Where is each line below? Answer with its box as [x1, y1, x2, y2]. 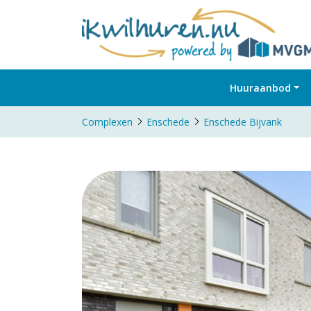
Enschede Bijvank [203, 115, 282, 128]
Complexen [82, 115, 133, 128]
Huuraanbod [230, 81, 292, 94]
